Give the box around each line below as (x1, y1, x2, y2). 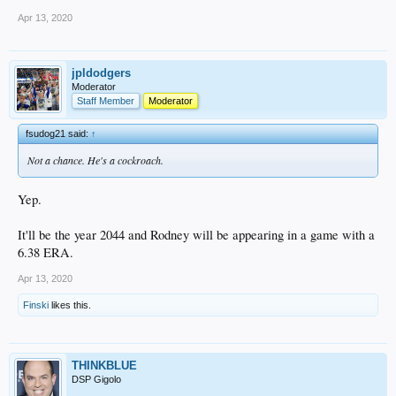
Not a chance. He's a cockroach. (27, 153, 164, 167)
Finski (23, 299, 49, 310)
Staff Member (77, 95, 134, 106)
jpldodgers (72, 66, 131, 80)
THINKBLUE (72, 358, 137, 372)
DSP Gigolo (72, 373, 121, 385)
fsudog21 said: (26, 128, 91, 139)
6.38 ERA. (18, 243, 73, 261)
